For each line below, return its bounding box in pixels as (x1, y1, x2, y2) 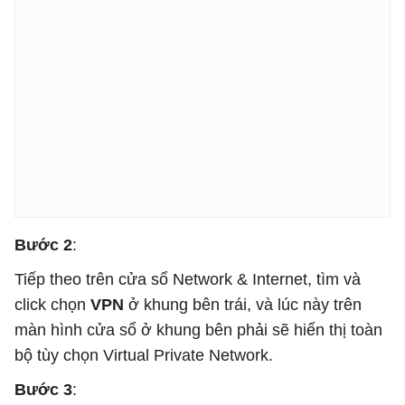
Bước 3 (14, 381, 72, 399)
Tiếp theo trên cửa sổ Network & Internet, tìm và (14, 270, 361, 288)
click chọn (14, 296, 90, 314)
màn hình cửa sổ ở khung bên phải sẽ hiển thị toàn (14, 321, 382, 339)
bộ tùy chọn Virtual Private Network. (14, 346, 273, 364)
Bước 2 (14, 236, 72, 254)
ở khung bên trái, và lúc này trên (124, 296, 362, 314)
